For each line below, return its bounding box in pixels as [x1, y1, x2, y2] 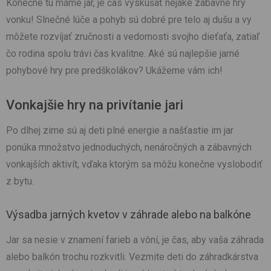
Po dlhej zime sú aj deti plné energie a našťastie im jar [6, 125, 233, 137]
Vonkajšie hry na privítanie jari [6, 97, 183, 113]
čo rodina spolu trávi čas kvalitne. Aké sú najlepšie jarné [6, 48, 240, 60]
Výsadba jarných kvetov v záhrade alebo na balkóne [6, 208, 251, 221]
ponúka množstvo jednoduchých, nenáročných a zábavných [6, 142, 252, 154]
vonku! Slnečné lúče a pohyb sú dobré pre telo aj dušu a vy [6, 14, 252, 26]
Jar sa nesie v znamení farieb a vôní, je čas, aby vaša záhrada [6, 234, 264, 246]
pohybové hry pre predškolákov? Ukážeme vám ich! [6, 65, 223, 77]
